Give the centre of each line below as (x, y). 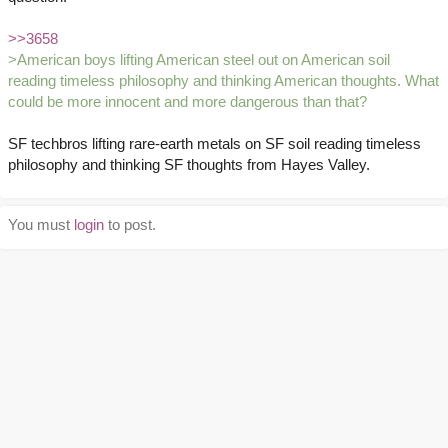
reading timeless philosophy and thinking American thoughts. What (223, 81)
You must (41, 225)
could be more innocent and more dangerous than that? (187, 102)
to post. (130, 225)
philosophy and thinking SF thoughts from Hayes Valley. (189, 165)
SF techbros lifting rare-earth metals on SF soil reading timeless (214, 144)
